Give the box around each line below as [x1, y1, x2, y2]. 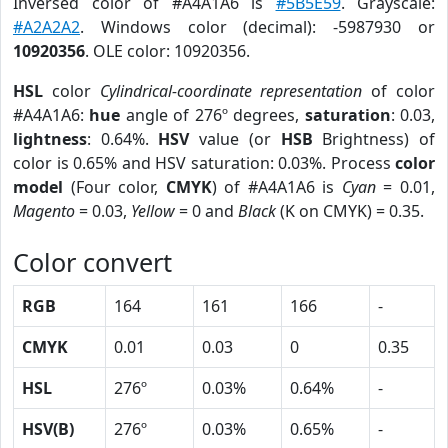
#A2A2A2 [13, 16, 80, 38]
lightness [13, 128, 87, 150]
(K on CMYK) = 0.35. [276, 200, 424, 222]
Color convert [13, 245, 172, 279]
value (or [189, 128, 281, 150]
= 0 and [175, 200, 238, 222]
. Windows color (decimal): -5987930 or [80, 16, 435, 38]
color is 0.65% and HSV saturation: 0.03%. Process [13, 152, 395, 174]
